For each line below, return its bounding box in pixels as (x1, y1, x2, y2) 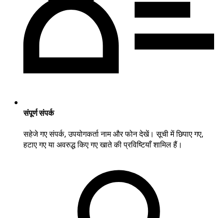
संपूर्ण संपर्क (23, 107, 54, 118)
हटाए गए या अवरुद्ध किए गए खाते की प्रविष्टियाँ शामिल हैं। (23, 139, 182, 150)
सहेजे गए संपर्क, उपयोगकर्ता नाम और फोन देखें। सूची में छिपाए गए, (23, 128, 203, 140)
